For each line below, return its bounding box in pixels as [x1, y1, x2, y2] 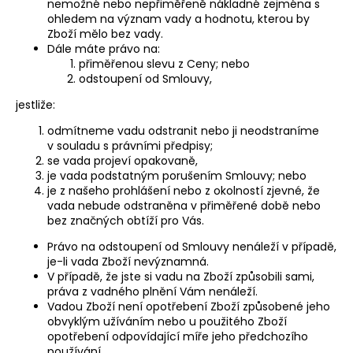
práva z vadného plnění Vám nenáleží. [47, 283, 258, 299]
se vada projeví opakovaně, [47, 152, 198, 169]
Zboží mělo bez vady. [47, 25, 163, 42]
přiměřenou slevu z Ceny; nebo [79, 55, 250, 72]
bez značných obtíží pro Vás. [47, 212, 204, 229]
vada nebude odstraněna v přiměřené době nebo [47, 197, 321, 214]
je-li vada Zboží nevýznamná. [47, 253, 209, 269]
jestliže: [16, 96, 55, 113]
